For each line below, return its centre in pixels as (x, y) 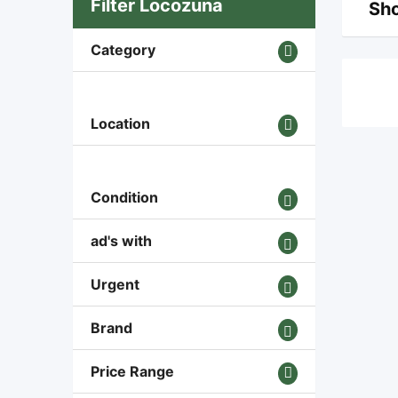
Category (123, 50)
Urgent (115, 284)
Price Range (132, 371)
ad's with (121, 241)
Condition (124, 197)
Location (120, 123)
